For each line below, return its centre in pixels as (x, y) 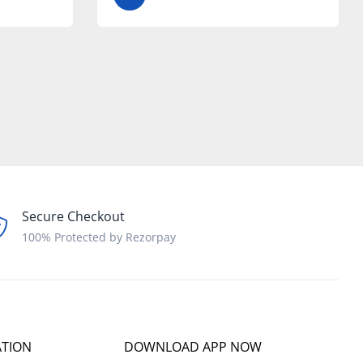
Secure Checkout (74, 217)
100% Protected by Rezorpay (99, 237)
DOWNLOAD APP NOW (193, 347)
